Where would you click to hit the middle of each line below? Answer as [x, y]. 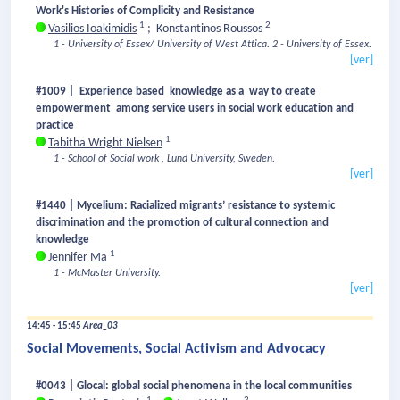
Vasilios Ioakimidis [92, 29]
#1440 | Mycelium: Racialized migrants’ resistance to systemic [185, 206]
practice [55, 126]
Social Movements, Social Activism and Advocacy [176, 350]
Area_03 [100, 327]
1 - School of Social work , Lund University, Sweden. [164, 159]
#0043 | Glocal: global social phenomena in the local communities [195, 387]
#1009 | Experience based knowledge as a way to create [176, 92]
